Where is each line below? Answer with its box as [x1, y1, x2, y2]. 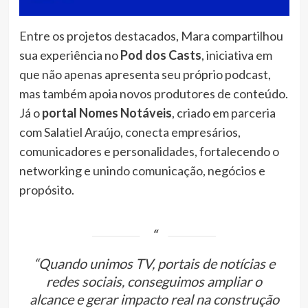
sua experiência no [19, 47, 120, 63]
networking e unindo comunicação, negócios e [19, 163, 265, 179]
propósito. [19, 182, 74, 198]
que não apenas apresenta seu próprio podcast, [19, 67, 271, 82]
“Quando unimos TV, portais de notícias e [33, 255, 275, 272]
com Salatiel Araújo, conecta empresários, [19, 124, 241, 140]
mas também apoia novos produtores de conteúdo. [19, 86, 288, 102]
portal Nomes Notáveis [41, 105, 172, 121]
